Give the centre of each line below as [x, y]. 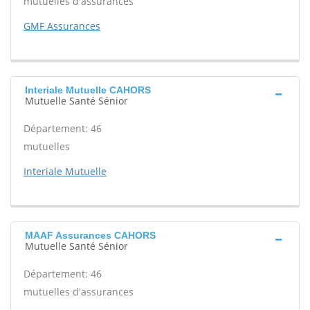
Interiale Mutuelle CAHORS [88, 90]
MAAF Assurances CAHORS [90, 235]
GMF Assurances [62, 26]
